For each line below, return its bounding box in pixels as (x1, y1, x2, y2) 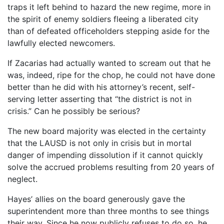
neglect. (7, 174, 37, 184)
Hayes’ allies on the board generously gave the (7, 194, 185, 204)
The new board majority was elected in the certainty (7, 126, 206, 136)
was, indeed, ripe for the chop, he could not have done (7, 70, 215, 80)
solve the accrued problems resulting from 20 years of (7, 162, 214, 172)
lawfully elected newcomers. (7, 38, 115, 48)
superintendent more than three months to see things (7, 206, 209, 216)
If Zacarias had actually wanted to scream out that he (7, 58, 210, 68)
